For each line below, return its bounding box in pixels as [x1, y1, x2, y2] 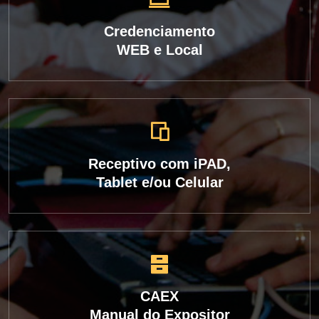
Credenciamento [104, 23, 215, 39]
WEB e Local [116, 42, 203, 58]
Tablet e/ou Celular [95, 174, 224, 190]
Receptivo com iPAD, [88, 156, 231, 172]
